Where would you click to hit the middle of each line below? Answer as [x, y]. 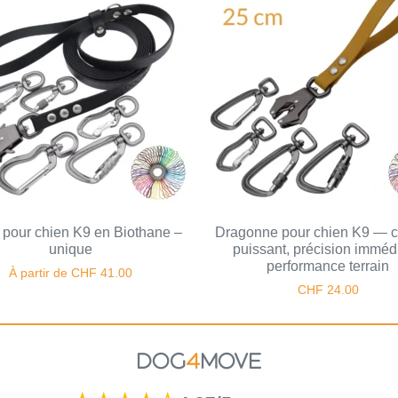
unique [70, 250]
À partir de [40, 274]
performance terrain [328, 267]
